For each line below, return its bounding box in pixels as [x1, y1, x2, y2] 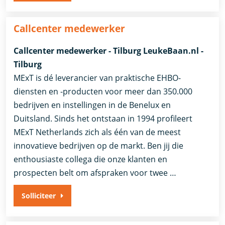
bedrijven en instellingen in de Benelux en [14, 99, 171, 110]
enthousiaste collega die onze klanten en [14, 153, 168, 165]
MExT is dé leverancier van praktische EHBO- [14, 72, 181, 83]
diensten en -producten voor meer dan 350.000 [14, 85, 193, 97]
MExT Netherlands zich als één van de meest [14, 126, 181, 138]
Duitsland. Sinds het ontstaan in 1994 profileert [14, 113, 193, 124]
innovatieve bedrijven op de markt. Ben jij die [14, 140, 184, 151]
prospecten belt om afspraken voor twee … [14, 167, 177, 178]
